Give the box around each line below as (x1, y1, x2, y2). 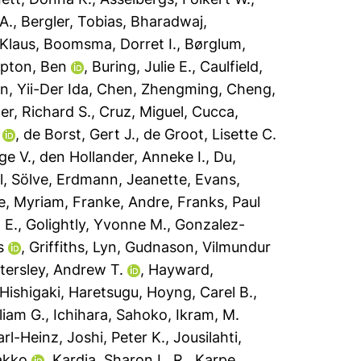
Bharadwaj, (131, 13, 208, 30)
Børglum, (185, 35, 247, 52)
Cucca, (192, 103, 239, 120)
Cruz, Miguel (99, 103, 185, 120)
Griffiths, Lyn (29, 239, 118, 255)
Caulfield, (200, 58, 263, 75)
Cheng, (226, 81, 276, 98)
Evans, (195, 171, 241, 188)
